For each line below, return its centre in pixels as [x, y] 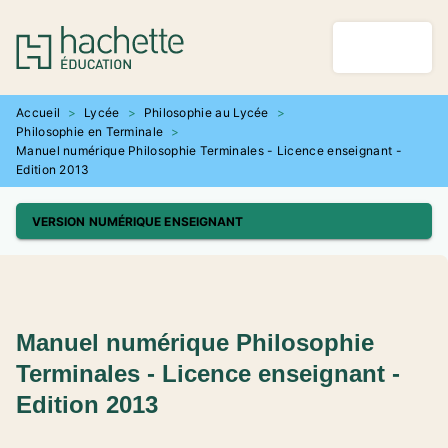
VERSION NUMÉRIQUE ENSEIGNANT [138, 221]
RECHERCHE [152, 34]
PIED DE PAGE [73, 70]
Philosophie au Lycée [206, 112]
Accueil [38, 112]
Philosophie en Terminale [90, 131]
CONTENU [266, 34]
